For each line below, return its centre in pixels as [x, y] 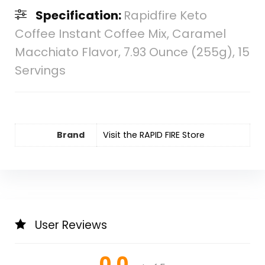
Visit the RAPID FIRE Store [153, 135]
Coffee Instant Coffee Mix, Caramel [120, 33]
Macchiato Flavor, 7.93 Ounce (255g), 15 [132, 52]
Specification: [79, 15]
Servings [40, 70]
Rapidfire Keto [165, 15]
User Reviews [71, 225]
